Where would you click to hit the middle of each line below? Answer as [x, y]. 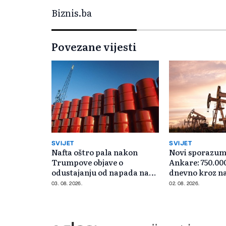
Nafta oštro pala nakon [95, 152]
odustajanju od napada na [100, 172]
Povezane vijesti [94, 46]
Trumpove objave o [87, 162]
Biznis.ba [72, 13]
